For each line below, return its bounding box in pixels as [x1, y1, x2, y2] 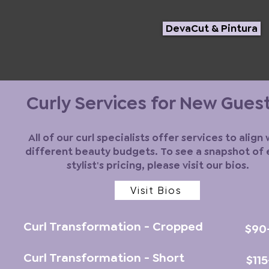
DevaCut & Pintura [166, 22, 258, 35]
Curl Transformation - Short [23, 250, 187, 265]
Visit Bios [130, 184, 182, 196]
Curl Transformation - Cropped [23, 219, 206, 234]
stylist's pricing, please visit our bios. [66, 159, 249, 172]
